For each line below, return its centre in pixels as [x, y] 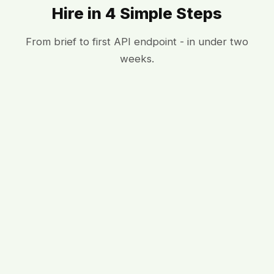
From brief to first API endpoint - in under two [137, 42]
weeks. [137, 59]
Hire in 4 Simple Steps [137, 13]
